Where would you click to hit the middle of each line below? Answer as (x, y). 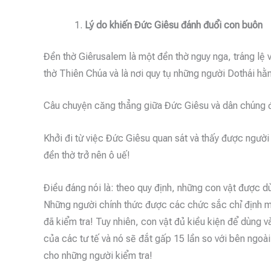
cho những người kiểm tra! (98, 255)
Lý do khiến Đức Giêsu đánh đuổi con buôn (174, 25)
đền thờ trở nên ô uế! (87, 155)
